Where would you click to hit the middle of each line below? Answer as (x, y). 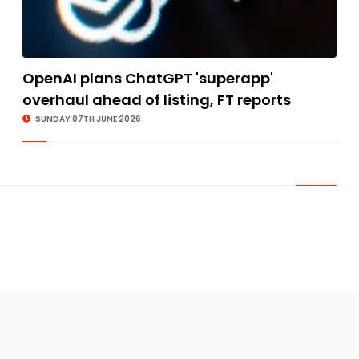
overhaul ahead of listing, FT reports (156, 99)
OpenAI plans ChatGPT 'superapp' (147, 78)
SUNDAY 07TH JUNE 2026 (87, 119)
